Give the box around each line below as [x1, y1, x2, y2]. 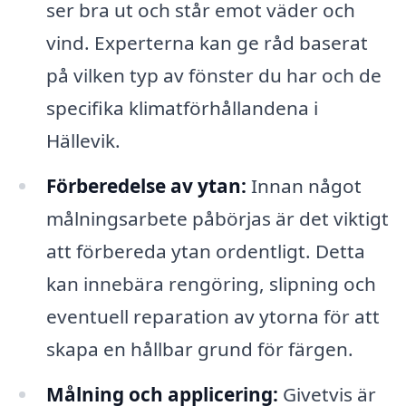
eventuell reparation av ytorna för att [45, 304, 380, 330]
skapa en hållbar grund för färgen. [45, 336, 353, 362]
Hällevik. [45, 128, 121, 154]
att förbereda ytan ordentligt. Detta [45, 238, 365, 265]
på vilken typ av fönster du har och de [45, 63, 382, 89]
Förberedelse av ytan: [45, 173, 246, 199]
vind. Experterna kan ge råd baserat [45, 30, 368, 56]
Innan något [246, 173, 362, 199]
